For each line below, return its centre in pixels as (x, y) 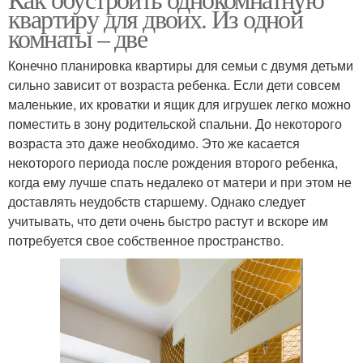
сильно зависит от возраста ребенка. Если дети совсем (174, 84)
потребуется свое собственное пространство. (146, 240)
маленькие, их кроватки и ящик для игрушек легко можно (179, 104)
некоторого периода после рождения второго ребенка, (173, 162)
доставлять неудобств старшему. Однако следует (157, 201)
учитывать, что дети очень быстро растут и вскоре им (168, 220)
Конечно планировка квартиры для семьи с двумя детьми (181, 65)
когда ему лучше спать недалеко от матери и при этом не (180, 181)
